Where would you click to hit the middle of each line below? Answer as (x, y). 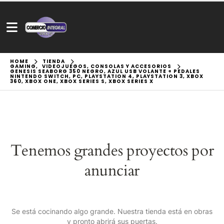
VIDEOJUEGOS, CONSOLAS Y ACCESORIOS (107, 66)
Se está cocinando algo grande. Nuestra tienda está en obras (112, 211)
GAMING (23, 66)
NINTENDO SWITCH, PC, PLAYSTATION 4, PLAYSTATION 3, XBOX (107, 76)
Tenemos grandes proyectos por (112, 151)
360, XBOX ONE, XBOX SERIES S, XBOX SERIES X (82, 81)
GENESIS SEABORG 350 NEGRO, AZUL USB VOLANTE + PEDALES (105, 71)
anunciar (112, 171)
